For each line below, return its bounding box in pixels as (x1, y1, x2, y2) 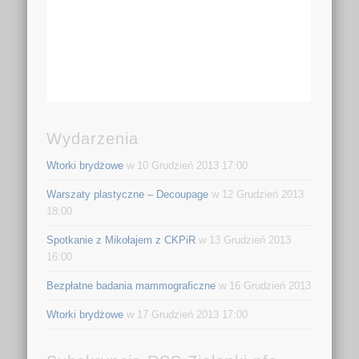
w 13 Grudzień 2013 (196, 234, 292, 247)
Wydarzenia (46, 130, 139, 148)
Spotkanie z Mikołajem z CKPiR (46, 234, 196, 247)
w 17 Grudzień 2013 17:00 (123, 309, 248, 321)
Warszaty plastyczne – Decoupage (46, 188, 209, 201)
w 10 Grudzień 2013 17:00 (123, 159, 248, 172)
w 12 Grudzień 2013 (208, 188, 305, 201)
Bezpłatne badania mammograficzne (46, 280, 216, 292)
